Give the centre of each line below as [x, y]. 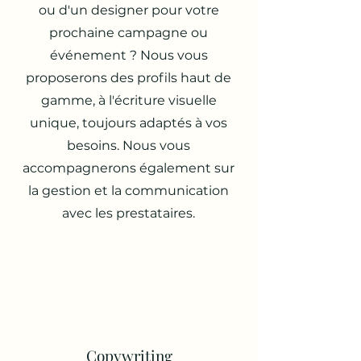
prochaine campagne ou [129, 33]
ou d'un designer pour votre [129, 10]
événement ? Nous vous [129, 55]
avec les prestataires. [129, 213]
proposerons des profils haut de [129, 78]
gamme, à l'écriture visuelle [129, 100]
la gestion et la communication [129, 191]
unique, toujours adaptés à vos [129, 123]
